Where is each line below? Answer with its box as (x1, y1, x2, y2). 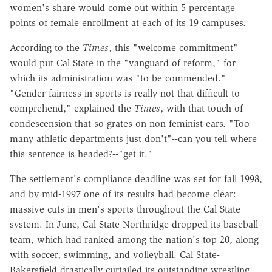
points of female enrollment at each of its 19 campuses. (10, 16, 246, 29)
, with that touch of (160, 102, 243, 114)
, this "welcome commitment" (109, 41, 238, 53)
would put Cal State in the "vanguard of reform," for (10, 56, 236, 69)
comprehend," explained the (10, 102, 134, 114)
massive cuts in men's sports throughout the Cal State (10, 203, 240, 215)
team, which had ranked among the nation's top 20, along (10, 233, 259, 245)
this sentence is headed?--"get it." (10, 148, 152, 160)
